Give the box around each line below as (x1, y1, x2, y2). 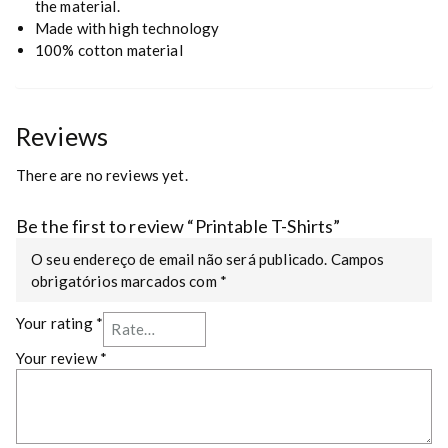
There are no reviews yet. (16, 166, 188, 185)
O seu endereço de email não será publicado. (31, 250, 328, 269)
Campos (330, 250, 385, 269)
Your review (16, 349, 100, 368)
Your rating (16, 314, 96, 333)
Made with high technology (34, 18, 220, 37)
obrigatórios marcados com (31, 272, 220, 291)
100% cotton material (34, 40, 183, 59)
